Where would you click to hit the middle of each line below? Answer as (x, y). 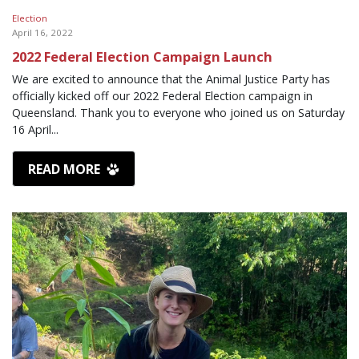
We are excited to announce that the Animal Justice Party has (171, 79)
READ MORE (66, 169)
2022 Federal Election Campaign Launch (142, 57)
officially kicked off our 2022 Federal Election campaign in (162, 96)
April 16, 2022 (42, 33)
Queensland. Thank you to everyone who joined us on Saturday (178, 113)
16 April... (35, 130)
